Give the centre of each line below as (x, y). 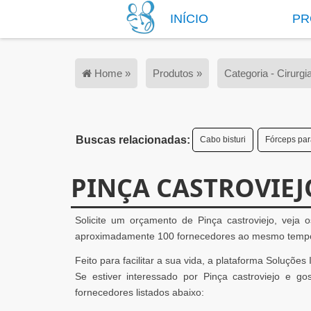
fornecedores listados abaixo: (140, 292)
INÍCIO (189, 19)
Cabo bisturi (223, 140)
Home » (111, 73)
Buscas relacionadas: (133, 140)
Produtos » (177, 73)
